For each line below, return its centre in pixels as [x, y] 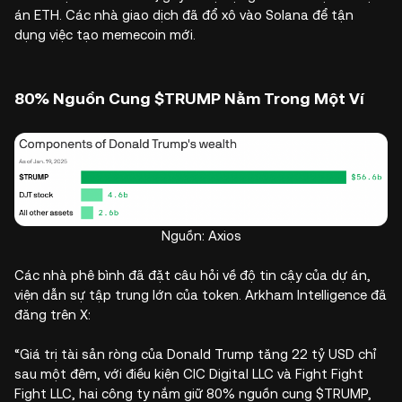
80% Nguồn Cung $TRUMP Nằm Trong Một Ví [189, 98]
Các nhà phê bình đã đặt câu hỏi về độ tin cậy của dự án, [192, 275]
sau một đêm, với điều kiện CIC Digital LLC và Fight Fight [189, 373]
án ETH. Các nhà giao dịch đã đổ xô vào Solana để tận [184, 14]
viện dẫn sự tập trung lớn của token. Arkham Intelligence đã [201, 294]
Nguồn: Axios [201, 235]
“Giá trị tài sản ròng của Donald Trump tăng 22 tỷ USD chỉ [195, 354]
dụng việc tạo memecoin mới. [105, 34]
